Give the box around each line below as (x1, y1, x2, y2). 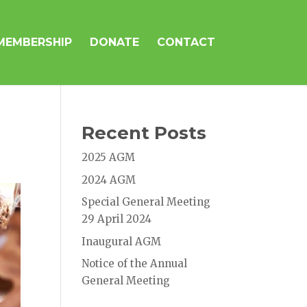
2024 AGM (82, 173, 136, 186)
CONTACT (156, 36, 215, 49)
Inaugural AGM (82, 234, 162, 248)
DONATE (89, 36, 139, 49)
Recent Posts (82, 122, 207, 144)
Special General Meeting (82, 195, 211, 208)
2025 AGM (82, 151, 136, 164)
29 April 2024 (82, 212, 152, 225)
